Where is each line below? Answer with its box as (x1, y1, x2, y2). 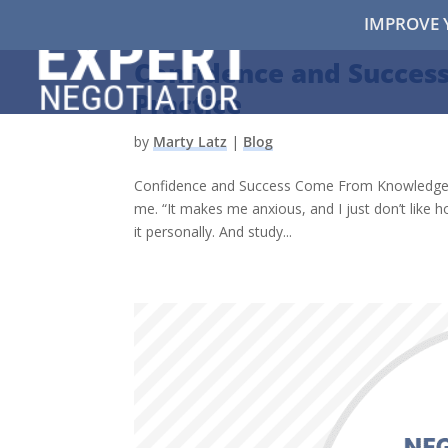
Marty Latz (153, 132, 228, 151)
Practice (134, 86, 243, 122)
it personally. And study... (134, 222, 293, 241)
